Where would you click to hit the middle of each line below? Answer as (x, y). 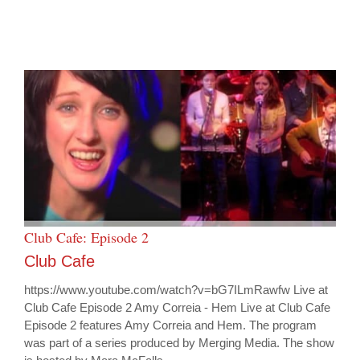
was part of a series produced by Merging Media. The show (179, 343)
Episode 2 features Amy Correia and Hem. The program (170, 325)
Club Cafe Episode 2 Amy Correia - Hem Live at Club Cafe (177, 308)
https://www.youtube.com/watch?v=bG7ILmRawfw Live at (176, 290)
